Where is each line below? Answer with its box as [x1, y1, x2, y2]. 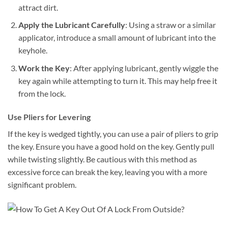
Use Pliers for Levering [8, 111, 91, 122]
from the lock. [18, 88, 66, 98]
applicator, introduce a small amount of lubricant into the [18, 33, 216, 43]
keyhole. [18, 45, 47, 55]
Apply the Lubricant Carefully [18, 20, 125, 30]
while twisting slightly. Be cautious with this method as [8, 154, 197, 164]
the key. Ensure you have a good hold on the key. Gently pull [8, 141, 214, 151]
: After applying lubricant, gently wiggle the [69, 63, 218, 73]
